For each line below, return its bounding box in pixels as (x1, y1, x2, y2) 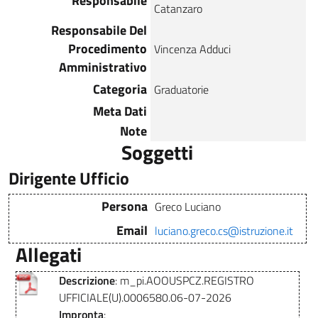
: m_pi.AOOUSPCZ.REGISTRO (115, 271, 254, 289)
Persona (102, 196, 148, 216)
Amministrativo (59, 57, 147, 77)
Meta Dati (93, 101, 147, 121)
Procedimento (68, 38, 147, 58)
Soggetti (121, 136, 194, 168)
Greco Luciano (155, 197, 221, 215)
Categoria (93, 79, 147, 99)
